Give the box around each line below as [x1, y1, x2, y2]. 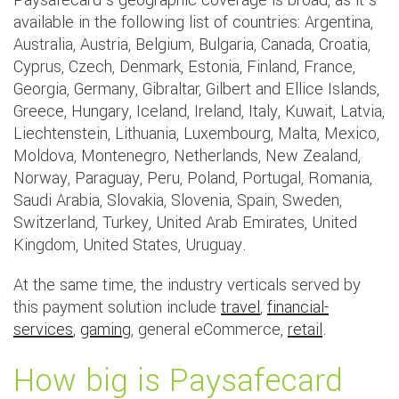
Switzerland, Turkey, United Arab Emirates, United [13, 211, 357, 235]
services [13, 318, 73, 342]
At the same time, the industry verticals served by [13, 273, 361, 297]
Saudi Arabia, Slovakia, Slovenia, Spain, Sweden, [13, 189, 342, 213]
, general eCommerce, [131, 318, 288, 342]
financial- [267, 296, 329, 320]
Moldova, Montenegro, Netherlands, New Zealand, [13, 144, 361, 168]
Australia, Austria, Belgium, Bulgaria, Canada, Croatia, [13, 33, 370, 57]
